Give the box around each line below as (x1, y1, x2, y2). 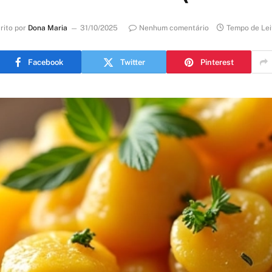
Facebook (27, 57, 63, 67)
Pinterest (200, 57, 234, 67)
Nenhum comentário (138, 24, 209, 33)
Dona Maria (27, 24, 67, 33)
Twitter (120, 57, 145, 67)
